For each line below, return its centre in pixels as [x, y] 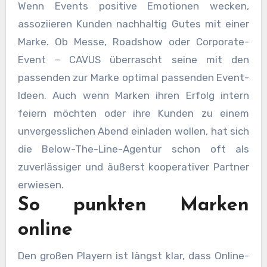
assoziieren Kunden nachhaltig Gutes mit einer [133, 24]
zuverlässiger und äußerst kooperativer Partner [133, 167]
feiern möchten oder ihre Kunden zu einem [133, 114]
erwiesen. [41, 185]
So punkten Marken [133, 206]
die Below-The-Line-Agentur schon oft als [133, 149]
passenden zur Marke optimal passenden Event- [133, 78]
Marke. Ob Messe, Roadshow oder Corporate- [133, 42]
